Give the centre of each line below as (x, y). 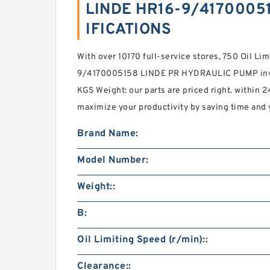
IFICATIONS (128, 30)
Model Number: (113, 160)
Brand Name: (108, 134)
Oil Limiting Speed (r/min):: (143, 240)
